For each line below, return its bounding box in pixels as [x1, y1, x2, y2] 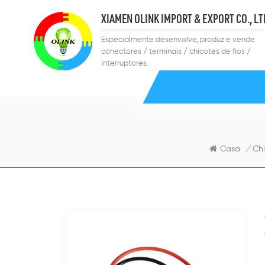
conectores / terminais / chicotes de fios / [101, 48, 251, 56]
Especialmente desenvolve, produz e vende [101, 36, 255, 44]
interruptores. [101, 60, 148, 67]
